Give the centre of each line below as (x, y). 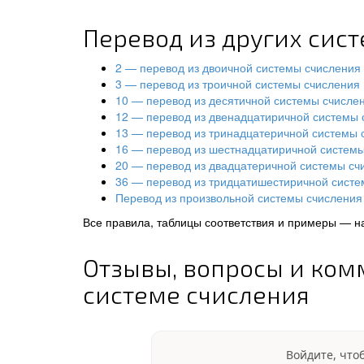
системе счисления (196, 294)
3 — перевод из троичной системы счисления (238, 84)
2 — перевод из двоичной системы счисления (238, 67)
